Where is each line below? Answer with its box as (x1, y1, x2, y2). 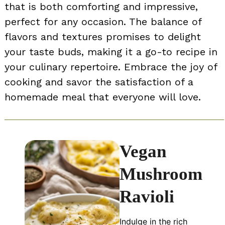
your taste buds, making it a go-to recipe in (5, 46, 217, 58)
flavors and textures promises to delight (5, 31, 201, 43)
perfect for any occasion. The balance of (5, 16, 201, 28)
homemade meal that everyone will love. (5, 91, 201, 103)
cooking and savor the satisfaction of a (5, 76, 193, 88)
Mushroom (119, 164, 202, 184)
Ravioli (119, 187, 174, 207)
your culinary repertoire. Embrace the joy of (5, 61, 217, 73)
